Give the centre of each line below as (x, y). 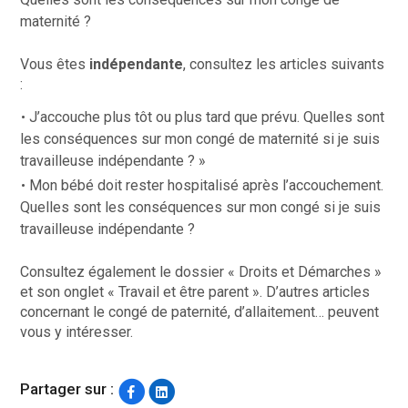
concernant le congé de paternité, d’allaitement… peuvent (200, 311)
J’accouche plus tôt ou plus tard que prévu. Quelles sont (207, 117)
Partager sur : (67, 389)
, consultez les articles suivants (284, 64)
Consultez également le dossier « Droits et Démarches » (201, 271)
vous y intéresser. (77, 331)
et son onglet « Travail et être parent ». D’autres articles (195, 291)
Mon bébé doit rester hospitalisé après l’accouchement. (207, 185)
